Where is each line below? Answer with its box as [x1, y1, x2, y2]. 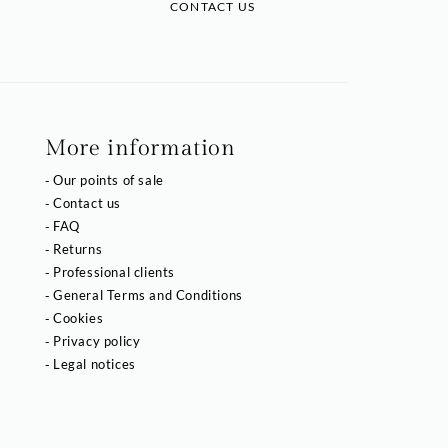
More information [44, 134, 236, 161]
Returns [52, 240, 103, 257]
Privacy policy [52, 332, 141, 349]
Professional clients [52, 263, 175, 280]
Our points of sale [52, 171, 164, 188]
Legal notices [52, 355, 136, 372]
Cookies [52, 309, 104, 326]
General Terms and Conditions [52, 286, 243, 303]
